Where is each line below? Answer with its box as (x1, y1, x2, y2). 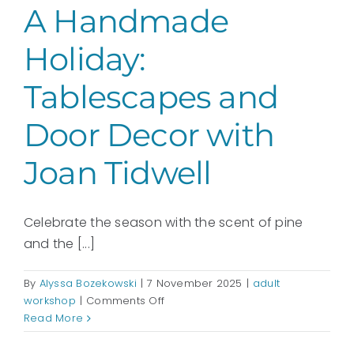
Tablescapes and (24, 77, 278, 116)
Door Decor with (24, 115, 275, 154)
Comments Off (86, 293, 165, 308)
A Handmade (24, 2, 228, 40)
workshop (24, 293, 76, 308)
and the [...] (24, 235, 96, 253)
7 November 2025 (147, 276, 243, 291)
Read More (24, 311, 84, 326)
